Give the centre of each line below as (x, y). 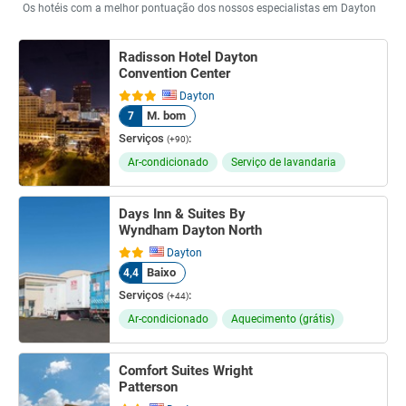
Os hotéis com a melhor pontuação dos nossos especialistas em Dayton (199, 8)
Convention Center (174, 73)
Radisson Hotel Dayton (188, 57)
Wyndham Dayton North (190, 230)
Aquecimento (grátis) (283, 319)
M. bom (165, 116)
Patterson (148, 387)
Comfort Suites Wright (186, 371)
